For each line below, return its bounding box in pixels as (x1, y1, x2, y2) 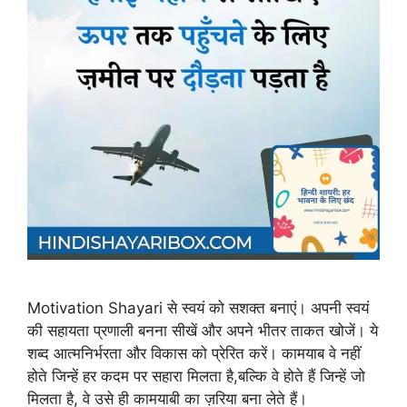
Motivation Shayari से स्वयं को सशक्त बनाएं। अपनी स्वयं (27, 298, 369, 317)
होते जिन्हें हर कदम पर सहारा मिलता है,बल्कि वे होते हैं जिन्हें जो (27, 366, 365, 385)
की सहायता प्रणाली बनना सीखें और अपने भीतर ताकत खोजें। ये (27, 321, 378, 340)
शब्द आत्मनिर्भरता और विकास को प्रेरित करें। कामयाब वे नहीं (27, 343, 361, 362)
